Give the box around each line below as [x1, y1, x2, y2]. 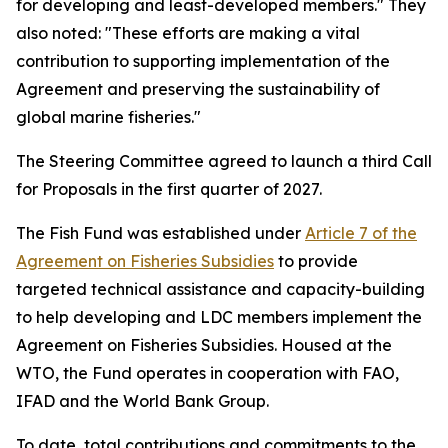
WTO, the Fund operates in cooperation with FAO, [16, 363, 399, 383]
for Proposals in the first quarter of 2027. [16, 179, 322, 199]
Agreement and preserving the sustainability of [16, 79, 380, 99]
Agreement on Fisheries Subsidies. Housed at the [16, 335, 392, 355]
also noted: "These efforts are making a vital [16, 23, 360, 43]
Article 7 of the [305, 223, 417, 243]
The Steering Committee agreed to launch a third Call [16, 151, 432, 171]
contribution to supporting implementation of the [16, 51, 390, 71]
